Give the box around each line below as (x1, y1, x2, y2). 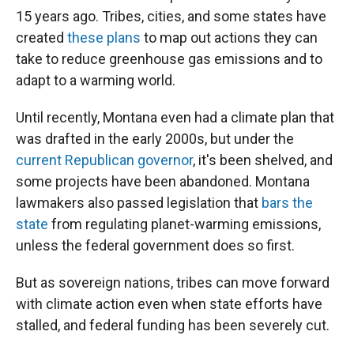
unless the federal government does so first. (16, 237, 295, 254)
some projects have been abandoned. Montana (16, 173, 310, 190)
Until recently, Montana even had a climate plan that (16, 109, 334, 126)
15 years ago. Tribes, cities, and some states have (16, 8, 326, 25)
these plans (67, 29, 141, 47)
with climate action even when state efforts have (16, 296, 322, 313)
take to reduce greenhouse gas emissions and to (16, 51, 322, 68)
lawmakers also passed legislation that (16, 194, 262, 212)
